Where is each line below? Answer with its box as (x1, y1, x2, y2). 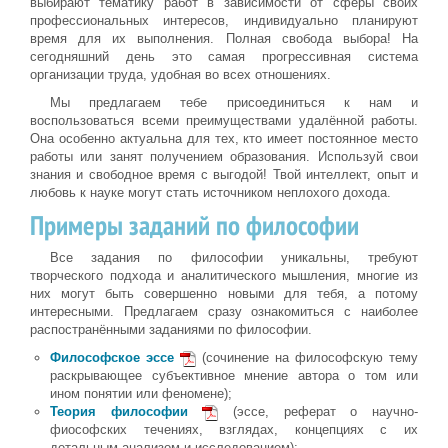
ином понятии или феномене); (50, 386, 232, 401)
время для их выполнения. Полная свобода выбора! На (30, 31, 418, 46)
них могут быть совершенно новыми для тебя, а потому (30, 286, 418, 301)
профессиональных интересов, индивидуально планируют (30, 13, 418, 28)
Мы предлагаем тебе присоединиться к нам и (50, 95, 418, 110)
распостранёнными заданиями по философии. (30, 322, 312, 337)
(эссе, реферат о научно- (218, 404, 419, 419)
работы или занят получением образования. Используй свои (30, 149, 418, 164)
